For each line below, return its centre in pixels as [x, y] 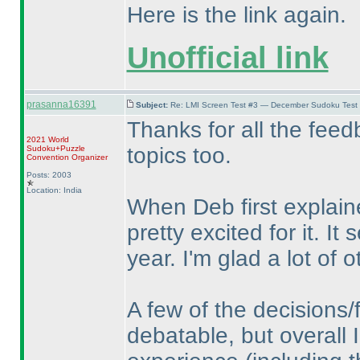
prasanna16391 [61, 104]
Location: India [54, 190]
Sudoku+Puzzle [55, 148]
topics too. [179, 155]
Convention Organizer [67, 157]
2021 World [47, 139]
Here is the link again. [236, 15]
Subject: [153, 105]
